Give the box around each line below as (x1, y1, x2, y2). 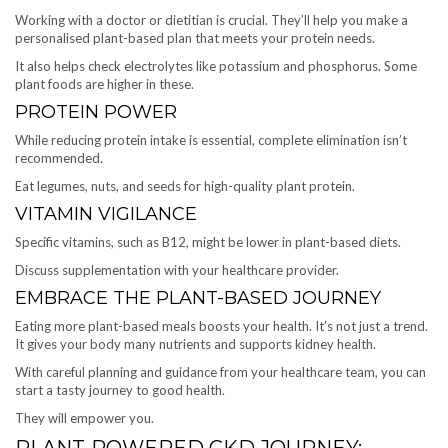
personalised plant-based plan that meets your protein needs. (15, 29, 375, 46)
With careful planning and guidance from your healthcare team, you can (15, 363, 426, 380)
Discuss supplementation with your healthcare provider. (15, 261, 339, 278)
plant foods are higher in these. (15, 75, 194, 92)
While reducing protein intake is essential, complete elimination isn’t (15, 131, 407, 148)
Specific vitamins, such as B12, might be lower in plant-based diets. (15, 233, 401, 250)
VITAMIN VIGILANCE (15, 202, 197, 225)
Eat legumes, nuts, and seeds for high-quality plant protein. (15, 177, 355, 194)
